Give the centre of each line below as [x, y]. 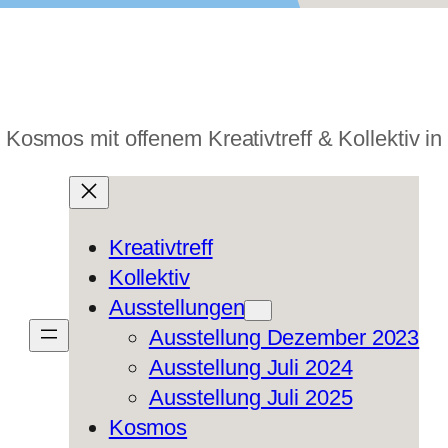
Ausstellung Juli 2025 [250, 397]
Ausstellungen [176, 307]
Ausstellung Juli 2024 [250, 367]
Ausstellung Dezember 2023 [284, 337]
